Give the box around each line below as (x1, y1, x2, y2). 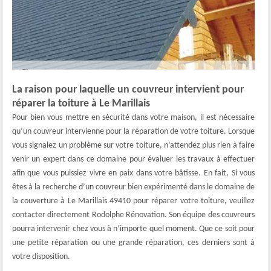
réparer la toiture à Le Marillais (12, 98, 150, 109)
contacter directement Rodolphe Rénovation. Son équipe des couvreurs (12, 211, 255, 220)
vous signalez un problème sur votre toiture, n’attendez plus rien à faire (12, 141, 255, 150)
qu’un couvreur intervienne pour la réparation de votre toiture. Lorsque (12, 127, 255, 136)
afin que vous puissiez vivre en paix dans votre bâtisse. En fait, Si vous (12, 169, 255, 178)
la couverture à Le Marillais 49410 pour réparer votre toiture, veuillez (12, 197, 255, 206)
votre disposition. (12, 252, 70, 261)
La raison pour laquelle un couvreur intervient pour (12, 84, 244, 96)
